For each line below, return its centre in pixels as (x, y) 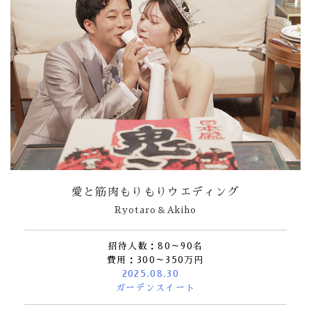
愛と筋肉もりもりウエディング (155, 193)
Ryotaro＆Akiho (155, 210)
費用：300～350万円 (155, 260)
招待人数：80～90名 (155, 246)
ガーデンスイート (155, 287)
